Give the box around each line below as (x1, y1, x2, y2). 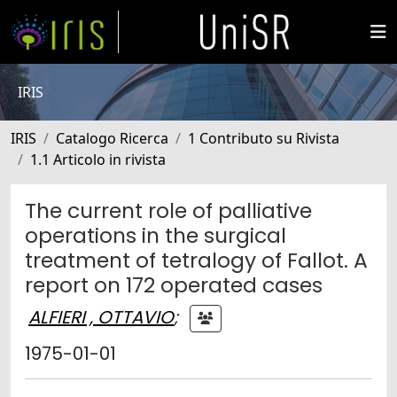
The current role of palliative (25, 196, 312, 225)
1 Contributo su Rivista (188, 128, 339, 148)
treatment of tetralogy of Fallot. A (25, 245, 368, 275)
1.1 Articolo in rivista (30, 150, 166, 169)
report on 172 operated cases (25, 270, 323, 300)
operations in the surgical (25, 221, 286, 250)
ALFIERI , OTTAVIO (28, 304, 174, 330)
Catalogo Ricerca (56, 128, 168, 148)
